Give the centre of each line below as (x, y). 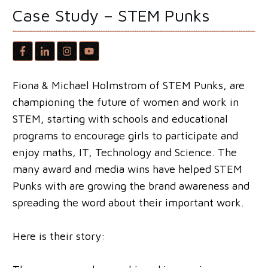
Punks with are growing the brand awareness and (131, 186)
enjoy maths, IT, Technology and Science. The (125, 153)
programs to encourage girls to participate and (125, 136)
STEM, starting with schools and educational (120, 119)
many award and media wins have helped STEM (127, 169)
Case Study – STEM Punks (111, 15)
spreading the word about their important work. (128, 203)
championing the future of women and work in (126, 102)
